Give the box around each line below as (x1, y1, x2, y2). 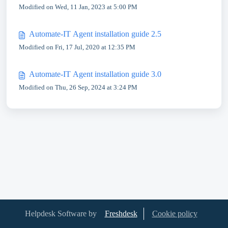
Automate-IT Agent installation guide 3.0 (29, 70, 161, 78)
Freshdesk (104, 209, 137, 218)
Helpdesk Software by (24, 209, 97, 218)
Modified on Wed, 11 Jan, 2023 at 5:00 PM (19, 3, 137, 11)
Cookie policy (152, 209, 197, 218)
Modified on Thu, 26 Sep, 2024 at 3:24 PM (19, 83, 137, 91)
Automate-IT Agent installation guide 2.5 (29, 30, 161, 38)
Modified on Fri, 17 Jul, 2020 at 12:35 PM (19, 43, 135, 51)
